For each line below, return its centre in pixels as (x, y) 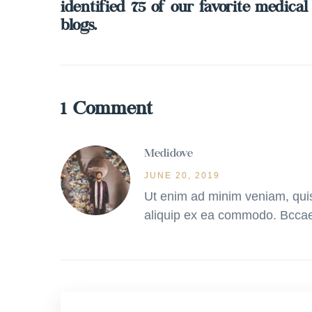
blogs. (79, 26)
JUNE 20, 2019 (182, 175)
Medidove (169, 154)
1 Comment (107, 110)
